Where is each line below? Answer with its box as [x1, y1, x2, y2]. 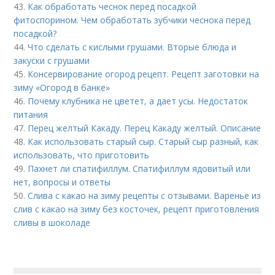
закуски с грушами [14, 54, 90, 66]
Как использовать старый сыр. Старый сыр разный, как [28, 135, 259, 147]
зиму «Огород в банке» [14, 81, 110, 93]
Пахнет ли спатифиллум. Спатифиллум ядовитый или [28, 162, 251, 174]
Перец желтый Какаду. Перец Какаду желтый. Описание [28, 122, 261, 134]
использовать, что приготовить [14, 149, 150, 161]
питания [14, 108, 48, 120]
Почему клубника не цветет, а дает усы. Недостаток [28, 95, 249, 107]
